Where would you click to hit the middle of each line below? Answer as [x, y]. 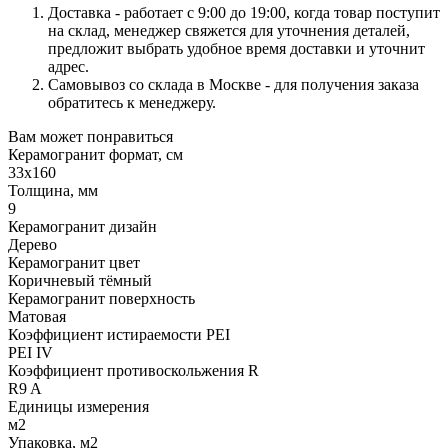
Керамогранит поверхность [101, 298]
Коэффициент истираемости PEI [119, 334]
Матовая [37, 316]
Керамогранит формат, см [95, 154]
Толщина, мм [53, 190]
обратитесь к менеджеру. [132, 102]
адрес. [68, 66]
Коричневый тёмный [80, 280]
